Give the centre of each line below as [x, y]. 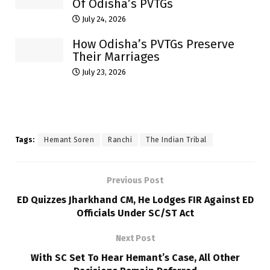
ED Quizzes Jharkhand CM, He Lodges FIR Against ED [135, 200]
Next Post [135, 239]
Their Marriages [116, 57]
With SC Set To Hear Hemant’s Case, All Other [135, 258]
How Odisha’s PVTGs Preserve [153, 44]
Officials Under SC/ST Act [135, 213]
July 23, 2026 [103, 72]
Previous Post [135, 181]
